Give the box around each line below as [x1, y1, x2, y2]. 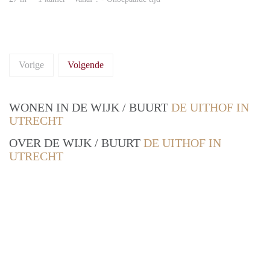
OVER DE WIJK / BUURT [9, 136, 143, 150]
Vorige [19, 60, 44, 71]
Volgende [67, 60, 104, 71]
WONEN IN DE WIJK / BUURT [9, 101, 171, 115]
